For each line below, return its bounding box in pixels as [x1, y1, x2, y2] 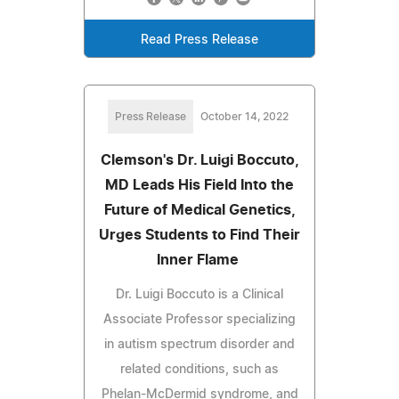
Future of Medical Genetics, [103, 202, 296, 217]
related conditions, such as [120, 362, 279, 376]
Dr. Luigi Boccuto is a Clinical [116, 288, 283, 301]
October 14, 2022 [199, 110, 289, 122]
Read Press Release [141, 33, 258, 46]
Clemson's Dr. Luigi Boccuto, [100, 152, 299, 167]
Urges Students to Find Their [99, 227, 300, 242]
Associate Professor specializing [103, 313, 296, 326]
